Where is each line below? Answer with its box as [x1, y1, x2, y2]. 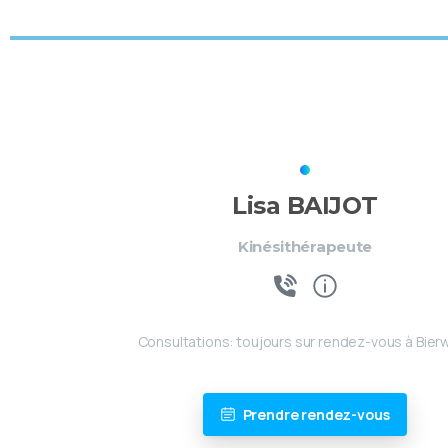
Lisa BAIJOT [232, 190, 378, 220]
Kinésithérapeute [237, 236, 373, 256]
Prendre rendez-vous [242, 404, 390, 424]
